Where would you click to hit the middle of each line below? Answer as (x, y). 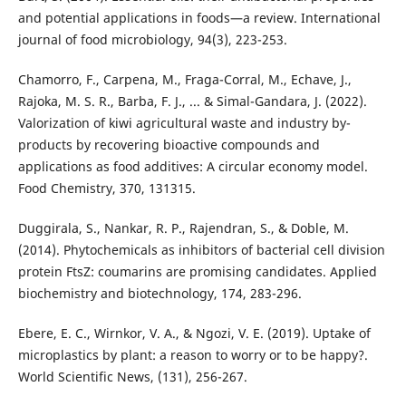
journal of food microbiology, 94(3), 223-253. (152, 40)
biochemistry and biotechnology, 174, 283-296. (159, 294)
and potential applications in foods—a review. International (199, 18)
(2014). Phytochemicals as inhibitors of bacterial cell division (201, 250)
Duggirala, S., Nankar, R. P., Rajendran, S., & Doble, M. (183, 228)
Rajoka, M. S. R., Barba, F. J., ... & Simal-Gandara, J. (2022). (192, 101)
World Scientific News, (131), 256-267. (132, 377)
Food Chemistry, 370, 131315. (106, 188)
